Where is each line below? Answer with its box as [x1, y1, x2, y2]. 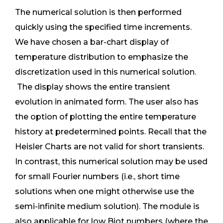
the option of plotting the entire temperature [15, 112, 196, 121]
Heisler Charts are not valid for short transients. [15, 142, 206, 151]
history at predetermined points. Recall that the [15, 127, 207, 136]
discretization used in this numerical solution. [15, 67, 198, 77]
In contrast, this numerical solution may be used [15, 157, 208, 166]
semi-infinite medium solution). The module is [15, 202, 200, 211]
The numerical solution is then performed [15, 7, 182, 17]
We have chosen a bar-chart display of [15, 37, 169, 47]
